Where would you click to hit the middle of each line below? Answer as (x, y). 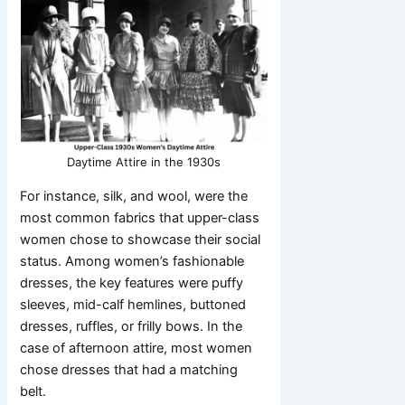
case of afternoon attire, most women (137, 348)
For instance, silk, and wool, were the (134, 196)
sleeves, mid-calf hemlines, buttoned (133, 304)
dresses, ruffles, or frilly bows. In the (132, 326)
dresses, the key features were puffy (132, 283)
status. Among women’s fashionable (132, 261)
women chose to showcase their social (141, 239)
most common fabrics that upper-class (140, 217)
